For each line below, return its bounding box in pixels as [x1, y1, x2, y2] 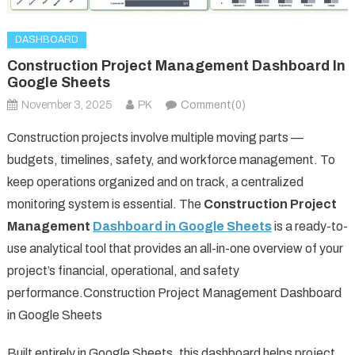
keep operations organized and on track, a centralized [6, 174, 303, 189]
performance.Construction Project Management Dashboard [6, 285, 342, 300]
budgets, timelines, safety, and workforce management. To [6, 152, 335, 166]
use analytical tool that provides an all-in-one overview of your [6, 241, 343, 255]
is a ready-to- [271, 219, 348, 233]
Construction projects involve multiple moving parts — [6, 130, 303, 144]
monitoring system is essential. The [6, 197, 204, 211]
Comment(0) [180, 98, 246, 111]
